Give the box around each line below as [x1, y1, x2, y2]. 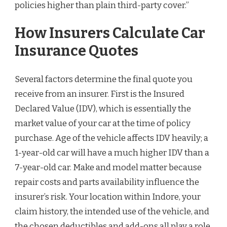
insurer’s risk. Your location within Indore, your [15, 191, 201, 202]
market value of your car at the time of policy [15, 118, 191, 129]
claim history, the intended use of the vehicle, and [15, 206, 209, 217]
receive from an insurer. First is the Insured [15, 88, 184, 99]
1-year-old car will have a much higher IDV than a [15, 147, 209, 158]
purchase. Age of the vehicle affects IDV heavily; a [15, 132, 208, 143]
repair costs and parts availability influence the [15, 176, 199, 187]
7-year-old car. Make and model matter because [15, 162, 202, 173]
